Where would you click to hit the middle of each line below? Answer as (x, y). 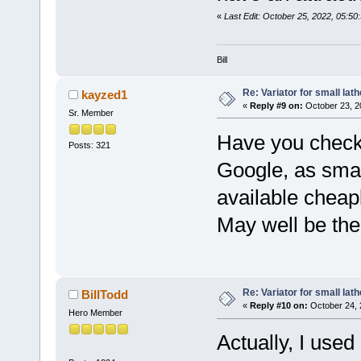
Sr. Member (91, 112)
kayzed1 (105, 95)
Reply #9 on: (276, 106)
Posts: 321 (89, 145)
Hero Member (95, 313)
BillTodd (105, 295)
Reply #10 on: (278, 306)
